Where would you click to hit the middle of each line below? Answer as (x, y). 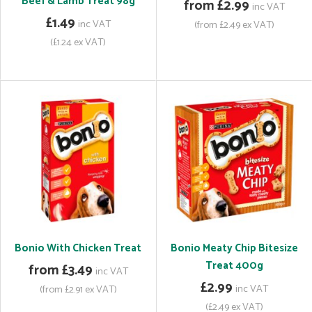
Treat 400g (234, 266)
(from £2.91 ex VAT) (78, 290)
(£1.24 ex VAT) (78, 42)
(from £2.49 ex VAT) (234, 25)
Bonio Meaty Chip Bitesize (234, 248)
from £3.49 (60, 271)
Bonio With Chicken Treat (78, 248)
